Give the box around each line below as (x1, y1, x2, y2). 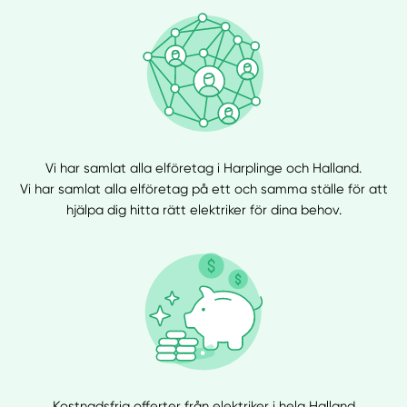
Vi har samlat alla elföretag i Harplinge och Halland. (45, 159, 362, 176)
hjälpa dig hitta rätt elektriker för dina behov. (65, 201, 342, 218)
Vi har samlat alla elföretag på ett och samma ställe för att (19, 180, 388, 197)
